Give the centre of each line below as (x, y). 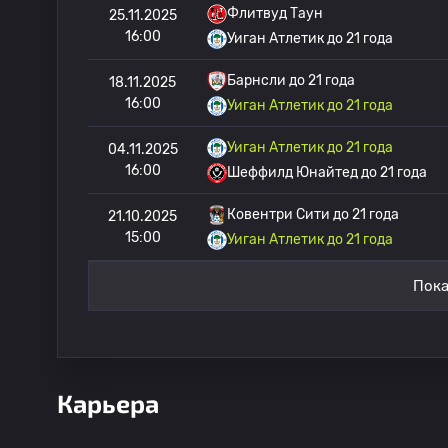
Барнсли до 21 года (291, 80)
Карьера (108, 403)
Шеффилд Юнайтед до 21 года (327, 172)
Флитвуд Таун (275, 13)
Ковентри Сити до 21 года (313, 214)
